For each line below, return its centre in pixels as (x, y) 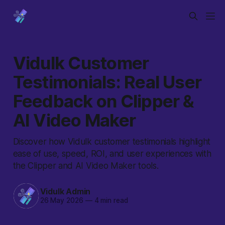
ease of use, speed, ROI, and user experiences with (112, 153)
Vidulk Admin (65, 192)
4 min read (110, 201)
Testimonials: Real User (107, 82)
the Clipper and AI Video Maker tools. (86, 165)
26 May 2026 (62, 201)
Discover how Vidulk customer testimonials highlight (111, 141)
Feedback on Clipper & (103, 101)
